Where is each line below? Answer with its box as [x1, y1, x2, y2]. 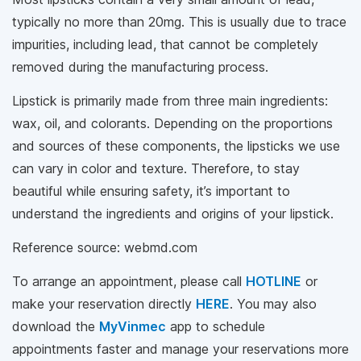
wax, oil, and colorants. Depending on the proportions [12, 114, 333, 131]
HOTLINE [246, 272, 301, 289]
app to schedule [166, 317, 265, 334]
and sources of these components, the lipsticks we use [12, 137, 340, 154]
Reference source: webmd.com [12, 239, 201, 255]
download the [12, 317, 99, 334]
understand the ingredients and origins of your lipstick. [12, 205, 334, 222]
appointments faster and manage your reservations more [12, 340, 349, 357]
